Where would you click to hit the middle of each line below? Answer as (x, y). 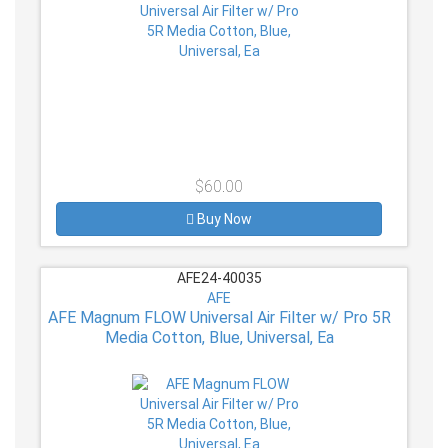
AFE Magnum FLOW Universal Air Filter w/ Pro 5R (219, 318)
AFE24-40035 (219, 278)
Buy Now (224, 219)
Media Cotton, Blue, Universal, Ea (219, 338)
